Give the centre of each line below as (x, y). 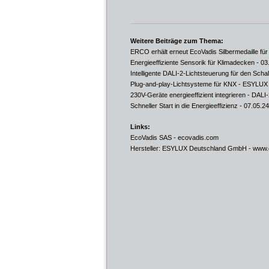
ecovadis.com (198, 138)
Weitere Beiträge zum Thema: (177, 41)
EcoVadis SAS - (154, 138)
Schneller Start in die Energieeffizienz (184, 106)
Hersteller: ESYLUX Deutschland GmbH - (192, 148)
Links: (140, 127)
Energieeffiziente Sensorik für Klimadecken (192, 62)
